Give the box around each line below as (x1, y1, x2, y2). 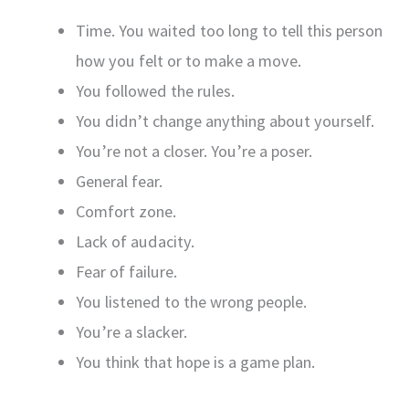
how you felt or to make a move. (75, 49, 301, 71)
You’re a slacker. (75, 320, 187, 342)
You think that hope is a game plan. (75, 351, 315, 372)
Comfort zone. (75, 200, 176, 222)
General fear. (75, 170, 163, 192)
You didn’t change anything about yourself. (75, 110, 374, 131)
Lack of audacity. (75, 230, 194, 252)
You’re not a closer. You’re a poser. (75, 140, 312, 162)
